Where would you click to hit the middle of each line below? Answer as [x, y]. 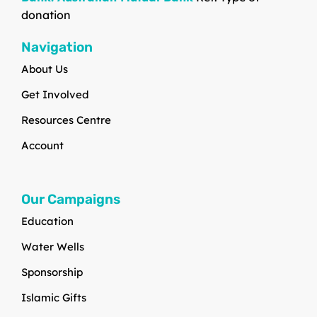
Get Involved [55, 94]
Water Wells [53, 246]
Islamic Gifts [54, 297]
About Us [45, 69]
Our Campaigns [71, 199]
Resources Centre [66, 120]
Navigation [57, 47]
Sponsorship [52, 272]
